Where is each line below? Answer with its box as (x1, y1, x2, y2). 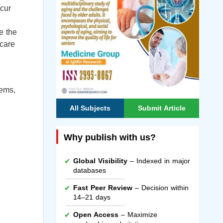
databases (73, 166, 106, 174)
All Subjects (69, 104, 111, 112)
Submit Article (137, 104, 186, 112)
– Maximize (118, 210, 157, 219)
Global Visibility (73, 156, 127, 165)
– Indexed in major (127, 156, 190, 165)
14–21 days (73, 193, 111, 201)
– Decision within (132, 183, 189, 192)
